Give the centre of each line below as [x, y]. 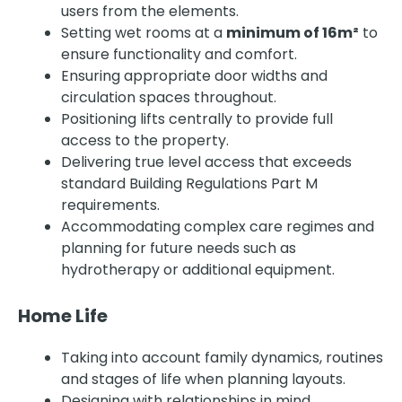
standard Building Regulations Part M [189, 183]
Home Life [63, 315]
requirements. [110, 205]
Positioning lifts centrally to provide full [197, 118]
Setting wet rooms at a [144, 32]
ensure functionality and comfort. [179, 54]
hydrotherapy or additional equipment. [198, 269]
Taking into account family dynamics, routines [222, 357]
